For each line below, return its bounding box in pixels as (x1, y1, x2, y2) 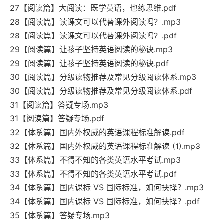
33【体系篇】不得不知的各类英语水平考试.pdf (10, 169, 177, 179)
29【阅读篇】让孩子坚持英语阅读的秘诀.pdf (10, 58, 169, 69)
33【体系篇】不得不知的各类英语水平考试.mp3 (10, 155, 181, 165)
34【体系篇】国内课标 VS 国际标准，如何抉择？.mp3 (10, 183, 204, 193)
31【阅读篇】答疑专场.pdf (10, 113, 104, 124)
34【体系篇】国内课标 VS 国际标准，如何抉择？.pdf (10, 196, 200, 207)
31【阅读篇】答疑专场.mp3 (10, 100, 108, 110)
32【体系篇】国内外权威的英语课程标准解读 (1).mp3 (10, 141, 200, 151)
